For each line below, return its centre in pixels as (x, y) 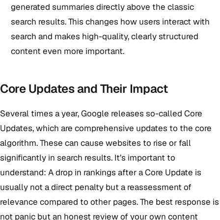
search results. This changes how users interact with (110, 22)
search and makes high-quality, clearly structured (105, 36)
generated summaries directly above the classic (102, 7)
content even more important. (68, 51)
